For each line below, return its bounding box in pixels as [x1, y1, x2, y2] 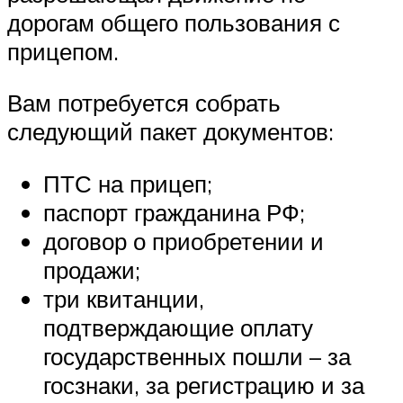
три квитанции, [43, 284, 204, 314]
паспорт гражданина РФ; [43, 198, 305, 228]
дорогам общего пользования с [7, 7, 340, 37]
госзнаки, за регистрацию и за [43, 371, 364, 400]
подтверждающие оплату [43, 313, 313, 343]
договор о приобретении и [43, 227, 324, 256]
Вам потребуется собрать [7, 88, 281, 118]
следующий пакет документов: [7, 117, 334, 147]
